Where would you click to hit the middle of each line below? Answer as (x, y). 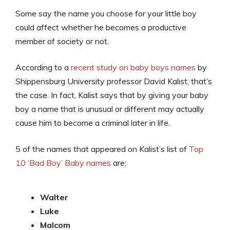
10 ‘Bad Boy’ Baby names (63, 163)
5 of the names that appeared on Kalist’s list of (102, 149)
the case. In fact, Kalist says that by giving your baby (112, 95)
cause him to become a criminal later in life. (93, 123)
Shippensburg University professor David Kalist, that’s (114, 81)
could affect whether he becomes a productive (101, 27)
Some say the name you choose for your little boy (106, 13)
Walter (54, 197)
